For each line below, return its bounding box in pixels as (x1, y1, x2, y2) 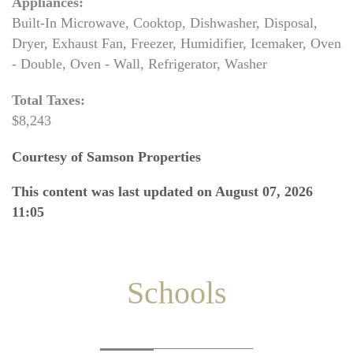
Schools (126, 275, 227, 310)
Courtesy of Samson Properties (12, 149, 201, 165)
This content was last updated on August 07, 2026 (12, 184, 313, 199)
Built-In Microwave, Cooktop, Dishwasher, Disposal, (12, 15, 318, 31)
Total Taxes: (12, 92, 85, 108)
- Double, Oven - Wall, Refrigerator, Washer (12, 56, 267, 72)
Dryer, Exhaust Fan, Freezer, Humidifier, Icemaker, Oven (12, 35, 341, 51)
